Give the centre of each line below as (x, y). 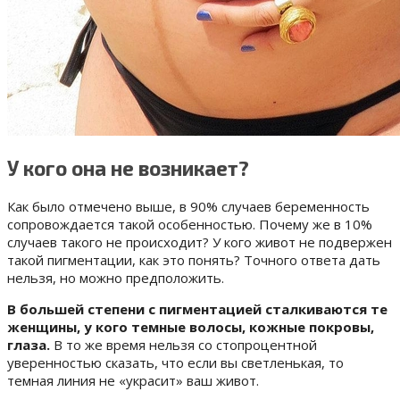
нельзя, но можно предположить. (116, 277)
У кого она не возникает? (128, 169)
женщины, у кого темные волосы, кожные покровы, (191, 326)
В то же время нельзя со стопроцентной (183, 344)
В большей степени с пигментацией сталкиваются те (197, 308)
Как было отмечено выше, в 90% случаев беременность (188, 206)
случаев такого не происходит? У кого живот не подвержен (200, 242)
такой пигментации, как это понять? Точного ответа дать (194, 259)
